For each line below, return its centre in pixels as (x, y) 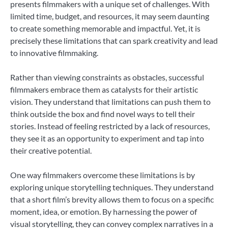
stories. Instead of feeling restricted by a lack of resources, (110, 126)
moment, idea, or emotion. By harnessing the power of (104, 212)
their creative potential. (51, 151)
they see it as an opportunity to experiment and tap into (107, 138)
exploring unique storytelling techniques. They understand (112, 187)
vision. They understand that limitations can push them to (110, 102)
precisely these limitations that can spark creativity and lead (114, 40)
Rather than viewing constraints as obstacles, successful (107, 77)
